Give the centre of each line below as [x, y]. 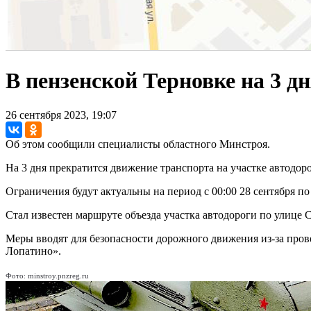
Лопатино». [33, 251]
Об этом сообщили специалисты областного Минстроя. [138, 144]
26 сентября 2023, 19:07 [61, 115]
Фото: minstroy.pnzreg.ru [47, 275]
